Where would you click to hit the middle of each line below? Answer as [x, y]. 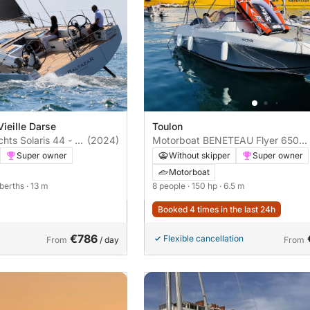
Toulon [167, 126]
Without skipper [200, 155]
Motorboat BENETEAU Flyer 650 [226, 140]
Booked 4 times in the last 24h [217, 209]
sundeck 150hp [208, 154]
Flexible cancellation [203, 238]
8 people [170, 185]
